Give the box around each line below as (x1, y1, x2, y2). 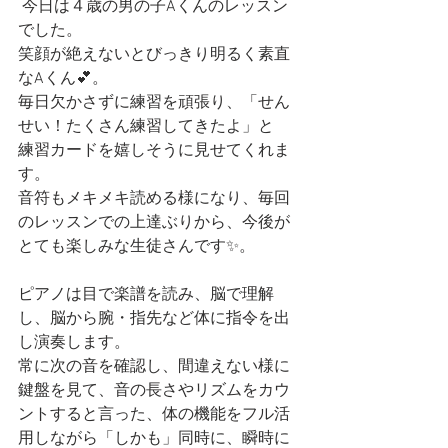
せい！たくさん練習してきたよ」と (18, 117, 274, 137)
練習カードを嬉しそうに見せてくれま (18, 141, 290, 161)
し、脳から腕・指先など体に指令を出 (18, 309, 290, 329)
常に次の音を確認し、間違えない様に (18, 357, 290, 377)
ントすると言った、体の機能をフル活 (18, 405, 290, 425)
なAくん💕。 (18, 69, 108, 89)
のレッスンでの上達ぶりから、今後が (18, 213, 290, 233)
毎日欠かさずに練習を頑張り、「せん (18, 93, 290, 113)
